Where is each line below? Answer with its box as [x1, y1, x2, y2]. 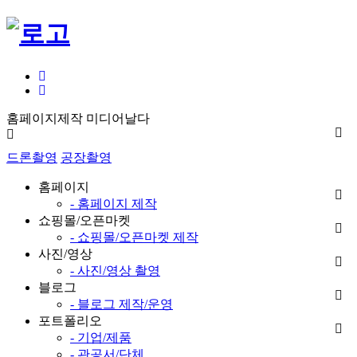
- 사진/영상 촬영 [70, 263, 160, 277]
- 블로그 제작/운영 [70, 296, 173, 311]
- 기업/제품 [70, 330, 131, 344]
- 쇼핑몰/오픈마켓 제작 [70, 229, 198, 244]
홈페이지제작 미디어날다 [6, 111, 150, 125]
